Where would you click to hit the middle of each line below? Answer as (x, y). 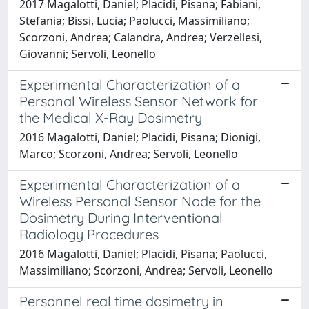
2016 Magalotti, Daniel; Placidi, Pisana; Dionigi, (140, 137)
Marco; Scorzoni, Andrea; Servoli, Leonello (129, 153)
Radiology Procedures (89, 234)
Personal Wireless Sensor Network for (139, 101)
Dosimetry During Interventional (121, 217)
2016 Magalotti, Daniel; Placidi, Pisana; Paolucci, (143, 253)
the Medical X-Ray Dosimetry (111, 117)
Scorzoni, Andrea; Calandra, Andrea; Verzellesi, (141, 37)
